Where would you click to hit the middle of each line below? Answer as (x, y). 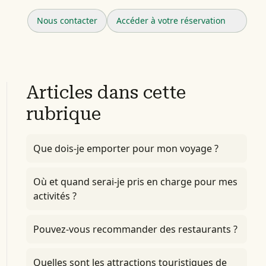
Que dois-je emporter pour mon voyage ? (126, 148)
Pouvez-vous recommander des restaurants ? (135, 229)
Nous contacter (67, 20)
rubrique (63, 114)
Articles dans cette (106, 92)
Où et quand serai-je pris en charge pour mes (135, 182)
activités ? (55, 196)
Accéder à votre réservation (171, 20)
